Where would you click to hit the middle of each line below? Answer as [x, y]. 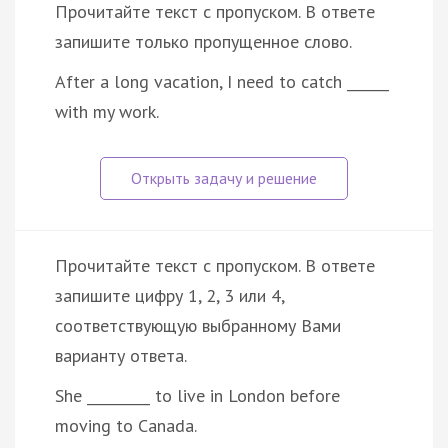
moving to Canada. [126, 425]
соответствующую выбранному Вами [198, 325]
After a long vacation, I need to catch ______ [222, 81]
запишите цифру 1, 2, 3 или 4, [169, 295]
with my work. [107, 111]
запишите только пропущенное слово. [203, 41]
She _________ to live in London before [197, 395]
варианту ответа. [121, 355]
